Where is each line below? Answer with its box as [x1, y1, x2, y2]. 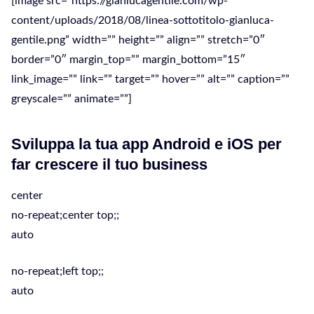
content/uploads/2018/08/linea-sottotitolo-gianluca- [11, 15, 274, 26]
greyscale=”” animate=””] [11, 93, 132, 104]
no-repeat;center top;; [11, 210, 119, 221]
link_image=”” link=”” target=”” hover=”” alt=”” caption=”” [11, 74, 289, 85]
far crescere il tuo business [11, 156, 207, 173]
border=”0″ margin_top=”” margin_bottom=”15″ [11, 54, 245, 65]
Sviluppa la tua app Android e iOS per [11, 135, 282, 153]
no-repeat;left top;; [11, 266, 104, 277]
